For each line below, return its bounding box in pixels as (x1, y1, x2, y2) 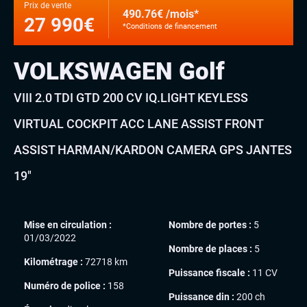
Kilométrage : (24, 256, 83, 267)
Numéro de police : (24, 280, 106, 291)
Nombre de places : (169, 243, 252, 254)
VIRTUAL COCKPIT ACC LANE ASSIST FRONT (14, 116, 263, 131)
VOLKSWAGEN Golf (14, 57, 225, 86)
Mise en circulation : (24, 219, 112, 230)
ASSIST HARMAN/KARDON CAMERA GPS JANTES (14, 142, 292, 157)
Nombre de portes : (169, 219, 251, 230)
